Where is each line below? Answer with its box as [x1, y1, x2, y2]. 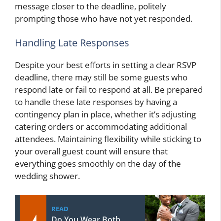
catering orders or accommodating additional [15, 121, 187, 133]
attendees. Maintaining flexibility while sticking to [15, 133, 201, 145]
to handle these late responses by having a [15, 96, 177, 108]
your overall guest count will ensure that [15, 146, 168, 157]
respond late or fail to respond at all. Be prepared [15, 84, 203, 96]
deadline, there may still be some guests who [15, 72, 187, 83]
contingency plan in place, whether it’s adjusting [15, 109, 196, 120]
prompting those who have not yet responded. [15, 12, 192, 24]
